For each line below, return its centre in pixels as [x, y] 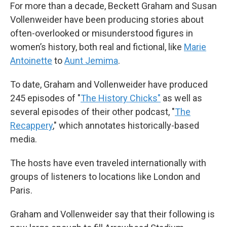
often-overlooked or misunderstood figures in [102, 33]
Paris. [21, 190]
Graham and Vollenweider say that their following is [112, 214]
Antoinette [31, 60]
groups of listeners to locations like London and [105, 176]
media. [24, 139]
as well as [181, 98]
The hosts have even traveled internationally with [108, 163]
